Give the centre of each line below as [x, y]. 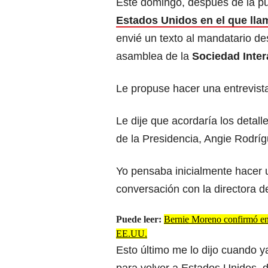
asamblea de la [154, 57]
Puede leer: [140, 220]
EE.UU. [132, 234]
